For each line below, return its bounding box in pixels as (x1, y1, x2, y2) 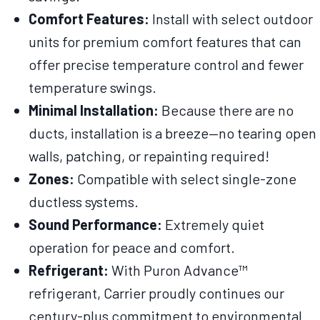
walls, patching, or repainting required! (29, 147, 269, 165)
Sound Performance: (29, 216, 162, 234)
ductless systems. (29, 193, 139, 211)
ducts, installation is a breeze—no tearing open (29, 124, 316, 142)
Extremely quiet (162, 216, 264, 234)
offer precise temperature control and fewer (29, 56, 304, 74)
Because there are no (159, 101, 294, 119)
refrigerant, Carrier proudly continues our (29, 284, 284, 302)
